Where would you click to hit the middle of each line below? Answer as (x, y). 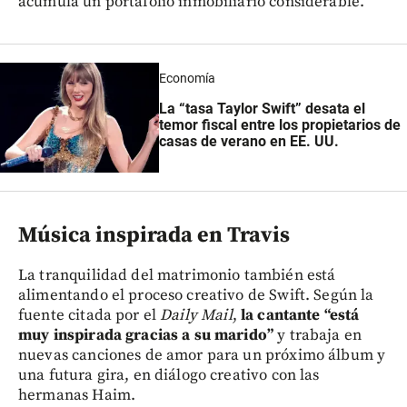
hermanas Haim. (77, 395)
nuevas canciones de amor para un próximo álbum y (202, 355)
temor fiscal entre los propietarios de (279, 125)
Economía (187, 78)
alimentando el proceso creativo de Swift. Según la (196, 295)
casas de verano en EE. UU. (248, 142)
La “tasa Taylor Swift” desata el (262, 109)
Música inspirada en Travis (154, 235)
